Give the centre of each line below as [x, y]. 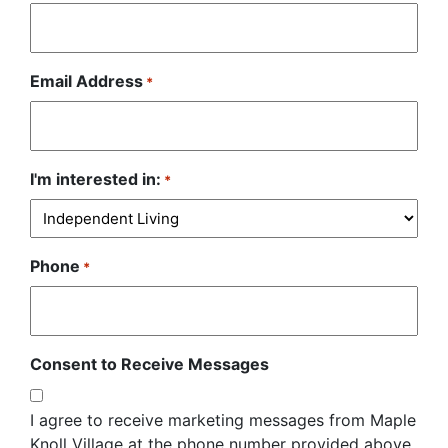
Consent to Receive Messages [149, 364]
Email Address [86, 81]
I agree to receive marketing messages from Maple [223, 420]
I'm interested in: [95, 179]
